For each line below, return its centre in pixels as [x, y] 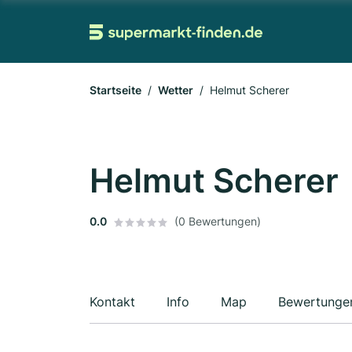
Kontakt [112, 302]
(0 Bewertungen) [218, 221]
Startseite [115, 90]
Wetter [176, 90]
